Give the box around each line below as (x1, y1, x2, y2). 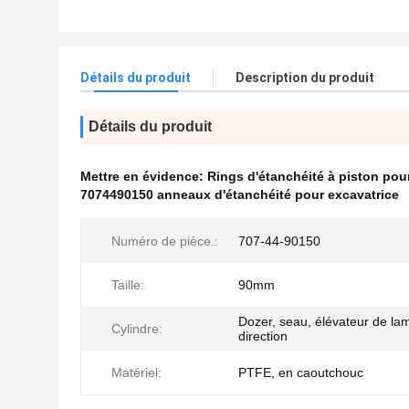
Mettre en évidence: (80, 169, 207, 184)
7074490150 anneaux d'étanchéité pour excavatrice (80, 187, 399, 202)
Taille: (111, 278, 144, 292)
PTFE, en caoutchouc (238, 365, 363, 380)
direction (238, 329, 288, 343)
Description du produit (236, 70, 374, 85)
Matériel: (111, 365, 162, 380)
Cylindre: (111, 321, 163, 336)
